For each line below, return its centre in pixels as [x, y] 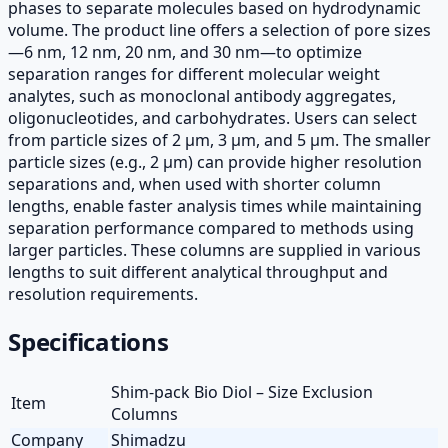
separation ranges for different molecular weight [194, 73]
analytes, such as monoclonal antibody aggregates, [202, 95]
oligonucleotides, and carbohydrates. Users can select [212, 117]
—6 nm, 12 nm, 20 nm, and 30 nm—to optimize [185, 51]
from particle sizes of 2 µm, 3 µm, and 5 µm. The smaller [219, 139]
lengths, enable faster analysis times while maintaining [215, 205]
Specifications [88, 341]
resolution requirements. [103, 293]
